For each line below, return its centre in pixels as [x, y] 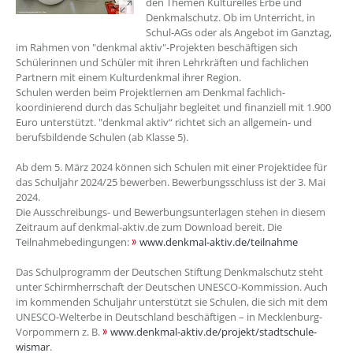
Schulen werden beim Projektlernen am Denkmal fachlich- [150, 92]
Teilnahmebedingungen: [74, 242]
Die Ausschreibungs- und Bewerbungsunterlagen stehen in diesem [171, 212]
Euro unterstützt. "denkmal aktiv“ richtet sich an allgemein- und [164, 122]
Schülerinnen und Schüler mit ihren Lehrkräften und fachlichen [162, 62]
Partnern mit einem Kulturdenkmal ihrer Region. [130, 77]
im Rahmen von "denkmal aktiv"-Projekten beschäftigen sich [157, 47]
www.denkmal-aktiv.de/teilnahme [219, 242]
